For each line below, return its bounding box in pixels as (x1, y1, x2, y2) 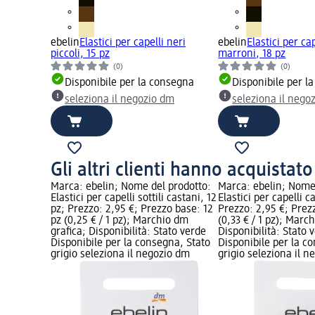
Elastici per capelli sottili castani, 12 (51, 192, 217, 204)
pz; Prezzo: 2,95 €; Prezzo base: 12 (51, 203, 213, 215)
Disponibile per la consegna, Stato (51, 237, 210, 249)
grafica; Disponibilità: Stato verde (51, 226, 206, 238)
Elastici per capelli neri (79, 37, 186, 49)
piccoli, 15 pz (51, 48, 110, 60)
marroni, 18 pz (218, 48, 286, 60)
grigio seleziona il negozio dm (51, 248, 190, 260)
